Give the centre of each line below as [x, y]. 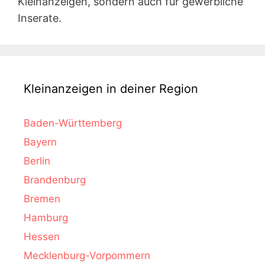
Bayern [40, 142]
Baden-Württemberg [73, 123]
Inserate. [40, 18]
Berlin [37, 161]
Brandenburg [55, 180]
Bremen [42, 198]
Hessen [42, 236]
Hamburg [46, 217]
